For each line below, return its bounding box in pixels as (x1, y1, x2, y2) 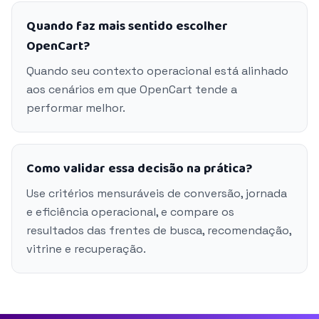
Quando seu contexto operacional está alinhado (26, 63, 288, 78)
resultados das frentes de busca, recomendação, (26, 223, 291, 238)
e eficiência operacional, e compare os (26, 204, 234, 219)
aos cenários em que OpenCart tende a (26, 82, 237, 97)
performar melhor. (26, 100, 125, 115)
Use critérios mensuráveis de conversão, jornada (26, 186, 287, 201)
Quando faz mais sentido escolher (26, 16, 228, 36)
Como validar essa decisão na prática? (26, 159, 252, 179)
